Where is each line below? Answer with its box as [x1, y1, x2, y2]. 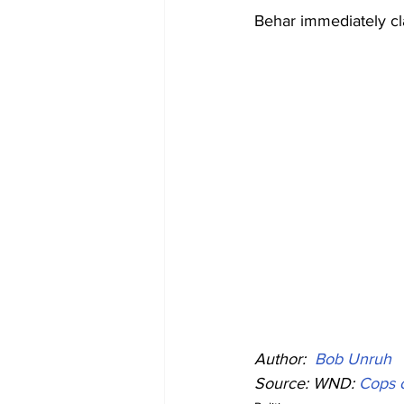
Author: [254, 350, 310, 368]
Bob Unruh [315, 350, 391, 368]
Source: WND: [254, 374, 359, 392]
